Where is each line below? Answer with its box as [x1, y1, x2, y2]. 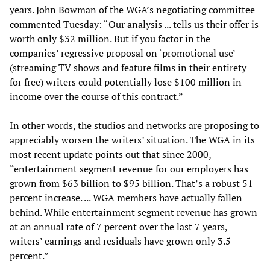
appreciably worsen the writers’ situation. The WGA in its [10, 133, 255, 147]
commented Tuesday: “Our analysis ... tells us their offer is [10, 17, 259, 31]
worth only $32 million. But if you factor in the [10, 32, 210, 46]
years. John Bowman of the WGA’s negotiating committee [10, 3, 255, 17]
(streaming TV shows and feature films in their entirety [10, 61, 246, 75]
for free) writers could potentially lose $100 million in [10, 75, 242, 89]
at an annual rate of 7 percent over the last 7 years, [10, 220, 227, 234]
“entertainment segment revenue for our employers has [10, 162, 248, 176]
